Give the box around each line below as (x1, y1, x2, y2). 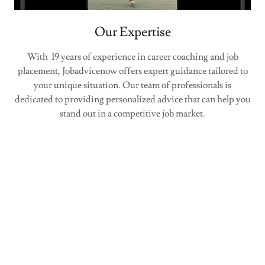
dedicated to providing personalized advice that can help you (14, 93, 251, 105)
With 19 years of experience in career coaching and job (27, 50, 238, 63)
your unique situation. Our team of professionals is (34, 79, 231, 91)
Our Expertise (94, 23, 171, 41)
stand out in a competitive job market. (60, 107, 205, 119)
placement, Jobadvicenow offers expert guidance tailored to (17, 64, 248, 77)
